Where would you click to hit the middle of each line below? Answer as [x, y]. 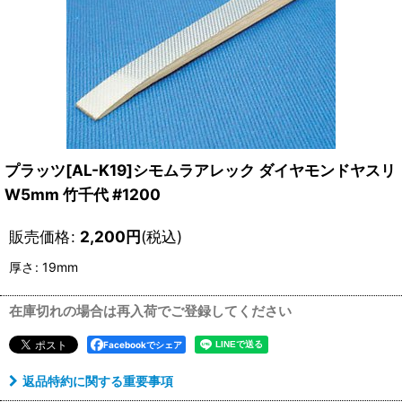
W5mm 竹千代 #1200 [83, 194]
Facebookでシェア [143, 345]
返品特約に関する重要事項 [98, 381]
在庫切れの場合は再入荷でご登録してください [150, 311]
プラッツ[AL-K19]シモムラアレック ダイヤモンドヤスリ [200, 170]
